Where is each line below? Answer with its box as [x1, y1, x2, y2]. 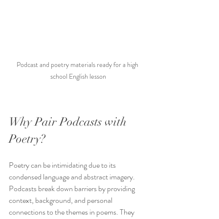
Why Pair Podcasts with [9, 114, 130, 130]
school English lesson [50, 71, 106, 82]
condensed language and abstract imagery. [9, 171, 136, 183]
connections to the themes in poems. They [9, 206, 136, 218]
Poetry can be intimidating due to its [9, 159, 117, 171]
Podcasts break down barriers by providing [9, 183, 136, 195]
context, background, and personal [9, 195, 114, 206]
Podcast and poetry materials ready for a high [17, 60, 140, 70]
